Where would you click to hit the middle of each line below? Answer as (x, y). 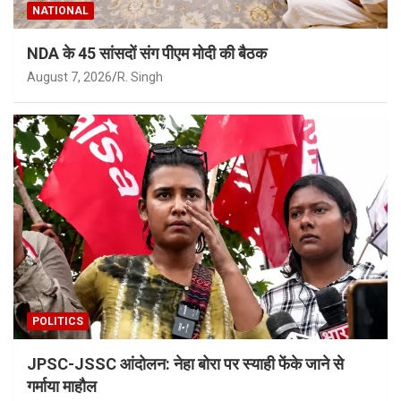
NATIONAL (60, 10)
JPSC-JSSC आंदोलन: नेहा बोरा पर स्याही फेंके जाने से (185, 363)
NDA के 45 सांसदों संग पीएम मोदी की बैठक (147, 53)
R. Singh (140, 77)
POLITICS (58, 321)
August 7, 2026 (69, 77)
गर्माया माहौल (62, 386)
